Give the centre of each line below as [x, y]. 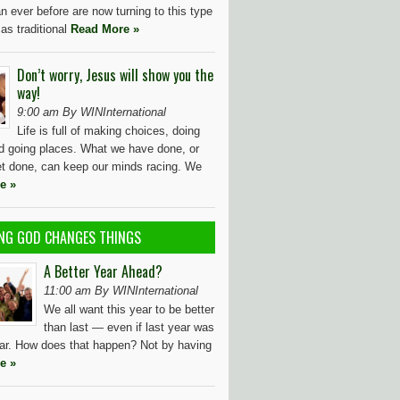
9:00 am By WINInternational [92, 112]
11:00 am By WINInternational [121, 291]
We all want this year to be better [129, 309]
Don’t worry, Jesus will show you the [115, 75]
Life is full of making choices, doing [108, 131]
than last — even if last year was [129, 327]
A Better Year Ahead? [103, 271]
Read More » [105, 29]
